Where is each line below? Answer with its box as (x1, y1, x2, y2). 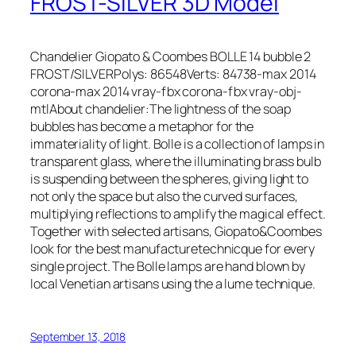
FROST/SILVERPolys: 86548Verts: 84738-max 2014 (30, 64, 316, 83)
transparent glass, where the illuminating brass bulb (30, 152, 321, 170)
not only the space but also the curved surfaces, (30, 187, 299, 205)
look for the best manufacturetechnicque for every (30, 239, 315, 257)
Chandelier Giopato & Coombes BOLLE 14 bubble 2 (30, 47, 311, 65)
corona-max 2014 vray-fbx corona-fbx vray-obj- (30, 82, 302, 100)
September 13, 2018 (30, 328, 126, 344)
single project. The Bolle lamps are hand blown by (30, 257, 306, 275)
